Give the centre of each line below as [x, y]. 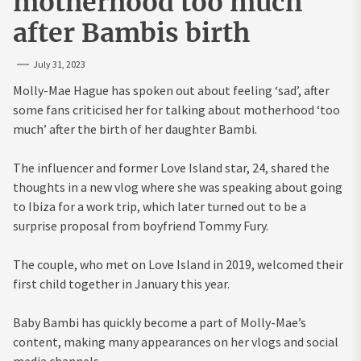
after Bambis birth [131, 33]
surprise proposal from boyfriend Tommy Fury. [141, 226]
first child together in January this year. [121, 284]
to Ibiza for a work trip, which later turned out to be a [160, 207]
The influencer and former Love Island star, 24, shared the [171, 168]
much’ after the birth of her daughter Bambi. [135, 129]
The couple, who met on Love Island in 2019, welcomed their [178, 265]
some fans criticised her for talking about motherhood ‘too [176, 110]
